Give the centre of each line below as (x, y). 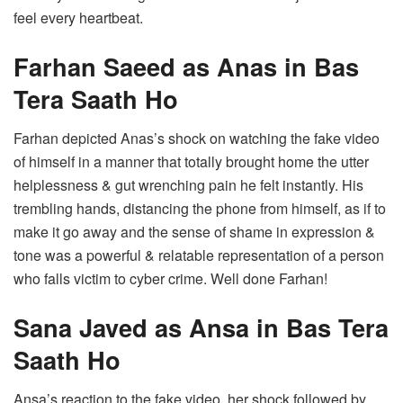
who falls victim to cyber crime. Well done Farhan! (170, 279)
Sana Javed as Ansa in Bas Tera (201, 327)
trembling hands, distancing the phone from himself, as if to (200, 209)
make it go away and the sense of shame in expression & (194, 232)
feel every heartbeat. (78, 18)
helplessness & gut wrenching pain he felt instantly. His (188, 185)
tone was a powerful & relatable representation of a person (199, 255)
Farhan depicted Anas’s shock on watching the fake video (197, 139)
